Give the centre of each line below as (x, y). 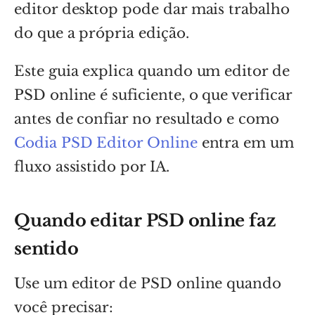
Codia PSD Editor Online (106, 142)
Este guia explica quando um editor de (152, 71)
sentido (46, 248)
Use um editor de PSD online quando (148, 283)
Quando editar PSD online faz (145, 220)
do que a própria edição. (102, 33)
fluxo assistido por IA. (92, 166)
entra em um (245, 142)
